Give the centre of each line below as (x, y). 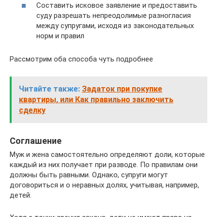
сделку (32, 110)
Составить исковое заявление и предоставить (117, 5)
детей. (21, 195)
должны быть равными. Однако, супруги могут (89, 175)
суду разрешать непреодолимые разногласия (114, 15)
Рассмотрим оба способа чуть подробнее (81, 59)
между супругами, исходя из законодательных (115, 26)
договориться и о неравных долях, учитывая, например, (104, 185)
